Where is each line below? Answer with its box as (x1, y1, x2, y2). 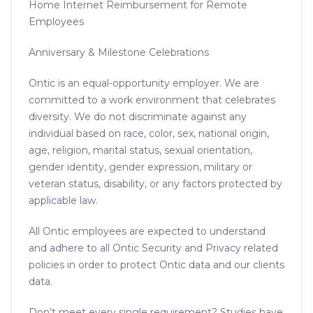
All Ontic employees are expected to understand (29, 225, 265, 238)
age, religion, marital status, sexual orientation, (29, 144, 252, 156)
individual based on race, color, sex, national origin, (29, 127, 269, 140)
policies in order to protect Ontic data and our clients (29, 259, 284, 271)
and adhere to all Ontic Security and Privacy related (29, 242, 278, 254)
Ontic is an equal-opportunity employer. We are (29, 77, 259, 89)
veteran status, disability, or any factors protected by (29, 177, 282, 190)
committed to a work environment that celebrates (29, 94, 275, 106)
